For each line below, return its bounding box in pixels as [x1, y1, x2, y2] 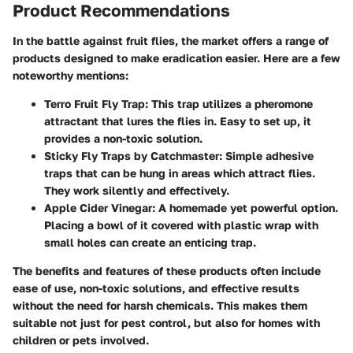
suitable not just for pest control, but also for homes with [13, 315, 320, 329]
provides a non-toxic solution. [44, 131, 203, 145]
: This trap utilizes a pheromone [145, 96, 313, 110]
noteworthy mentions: [13, 68, 128, 82]
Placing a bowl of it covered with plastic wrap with [44, 217, 318, 232]
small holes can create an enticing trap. [44, 235, 256, 249]
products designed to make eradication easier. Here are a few [13, 50, 340, 65]
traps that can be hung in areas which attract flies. [44, 165, 315, 180]
